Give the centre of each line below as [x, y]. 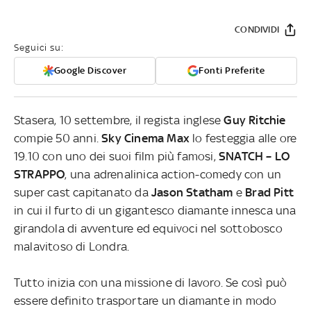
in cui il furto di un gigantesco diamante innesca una [155, 211]
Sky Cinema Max [146, 138]
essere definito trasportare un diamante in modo [145, 301]
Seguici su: [39, 48]
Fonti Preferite [232, 71]
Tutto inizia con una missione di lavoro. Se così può [151, 283]
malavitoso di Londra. [72, 247]
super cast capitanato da [83, 193]
